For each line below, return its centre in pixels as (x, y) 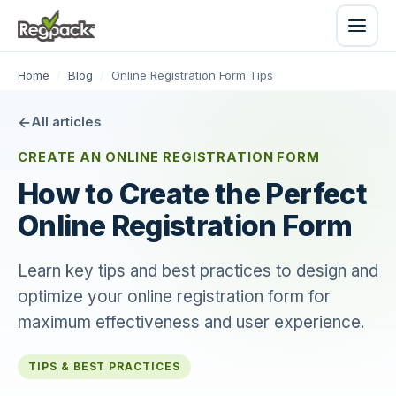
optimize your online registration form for (174, 297)
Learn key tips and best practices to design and (198, 271)
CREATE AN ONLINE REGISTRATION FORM (169, 157)
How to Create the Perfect (192, 194)
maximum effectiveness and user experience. (191, 322)
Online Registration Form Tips (192, 75)
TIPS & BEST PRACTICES (104, 367)
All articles (66, 122)
